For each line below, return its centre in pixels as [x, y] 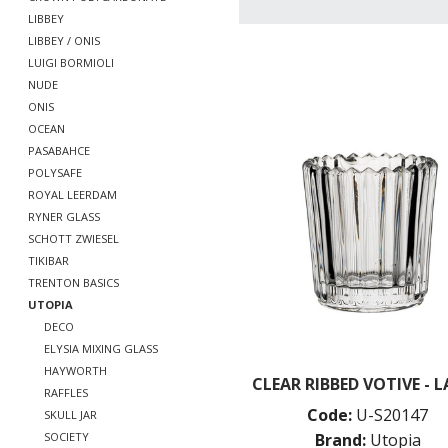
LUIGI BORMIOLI [71, 62]
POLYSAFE [55, 172]
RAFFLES [66, 392]
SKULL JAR [70, 414]
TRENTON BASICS [73, 282]
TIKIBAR [48, 260]
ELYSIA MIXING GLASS [101, 348]
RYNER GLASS [64, 216]
